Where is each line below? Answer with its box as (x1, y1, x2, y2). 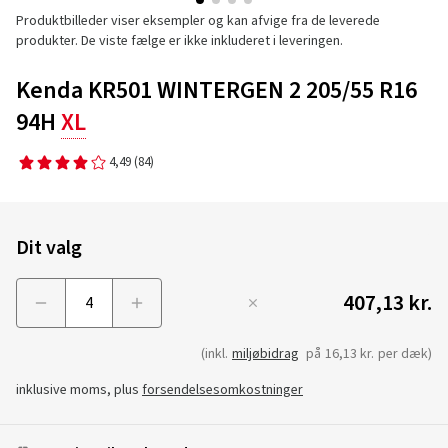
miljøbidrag (232, 344, 299, 364)
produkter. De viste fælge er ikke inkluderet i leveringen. (16, 31, 343, 51)
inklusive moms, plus (16, 380, 142, 400)
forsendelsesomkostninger (142, 380, 303, 400)
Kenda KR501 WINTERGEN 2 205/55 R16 (16, 73, 417, 108)
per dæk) (378, 344, 432, 364)
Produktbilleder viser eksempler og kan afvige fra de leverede (16, 11, 380, 31)
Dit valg (16, 234, 82, 262)
